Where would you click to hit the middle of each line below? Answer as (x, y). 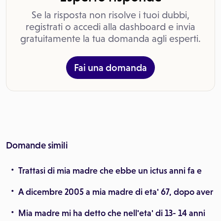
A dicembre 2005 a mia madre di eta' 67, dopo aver (116, 192)
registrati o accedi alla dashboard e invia (110, 27)
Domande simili (37, 145)
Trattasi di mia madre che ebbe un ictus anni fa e (110, 171)
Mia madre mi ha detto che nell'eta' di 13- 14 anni (112, 213)
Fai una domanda (110, 68)
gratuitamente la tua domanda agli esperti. (110, 38)
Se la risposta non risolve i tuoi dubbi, (110, 15)
